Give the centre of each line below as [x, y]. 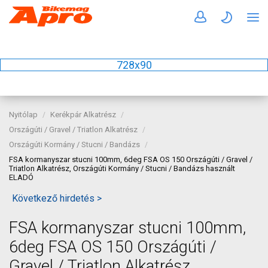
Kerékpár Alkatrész [83, 115]
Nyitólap [23, 115]
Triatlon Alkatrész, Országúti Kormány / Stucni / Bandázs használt [122, 168]
